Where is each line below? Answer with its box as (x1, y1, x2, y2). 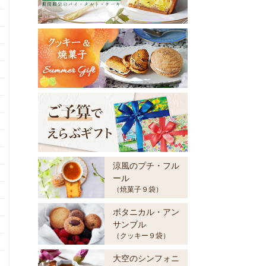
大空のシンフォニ (113, 253, 179, 263)
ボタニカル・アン (113, 207, 179, 217)
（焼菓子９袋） (113, 185, 163, 194)
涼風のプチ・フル (113, 160, 179, 170)
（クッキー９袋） (113, 231, 170, 240)
